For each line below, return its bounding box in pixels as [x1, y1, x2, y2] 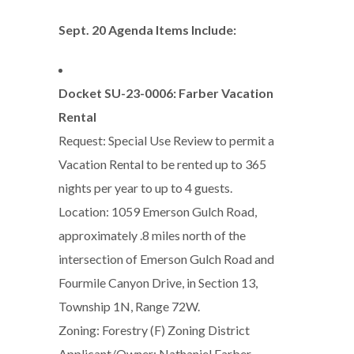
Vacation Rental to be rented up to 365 [58, 156, 266, 171]
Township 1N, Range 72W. [58, 299, 200, 314]
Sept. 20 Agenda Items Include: [58, 22, 236, 37]
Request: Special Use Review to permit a [58, 133, 274, 148]
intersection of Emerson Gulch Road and [58, 251, 274, 266]
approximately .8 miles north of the [58, 228, 246, 243]
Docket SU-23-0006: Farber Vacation [58, 85, 273, 100]
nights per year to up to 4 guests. [58, 180, 232, 195]
